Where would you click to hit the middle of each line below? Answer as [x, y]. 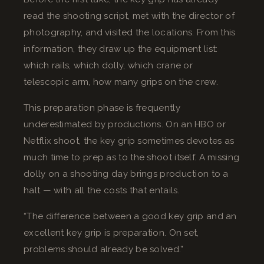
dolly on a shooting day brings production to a [126, 174]
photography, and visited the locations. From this [130, 32]
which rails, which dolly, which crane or [108, 65]
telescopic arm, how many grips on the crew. [121, 82]
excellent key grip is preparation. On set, [111, 232]
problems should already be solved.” [104, 249]
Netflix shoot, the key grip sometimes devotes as [129, 141]
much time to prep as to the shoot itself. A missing [132, 157]
